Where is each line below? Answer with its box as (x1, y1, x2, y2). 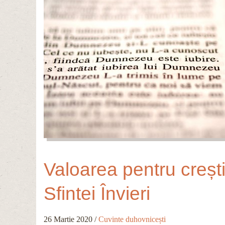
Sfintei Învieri (44, 183, 150, 204)
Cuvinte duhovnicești (98, 214, 166, 223)
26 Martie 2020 (44, 214, 92, 223)
